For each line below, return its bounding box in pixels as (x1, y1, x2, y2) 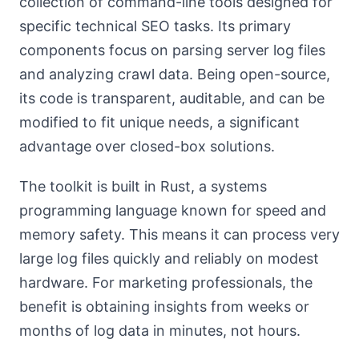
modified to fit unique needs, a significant (19, 114, 300, 131)
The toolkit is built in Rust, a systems (19, 178, 267, 195)
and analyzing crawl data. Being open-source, (19, 66, 330, 83)
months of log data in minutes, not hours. (19, 322, 301, 339)
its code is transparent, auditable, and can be (19, 90, 325, 107)
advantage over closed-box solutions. (19, 138, 275, 155)
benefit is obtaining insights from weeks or (19, 298, 309, 315)
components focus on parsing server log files (19, 42, 325, 58)
